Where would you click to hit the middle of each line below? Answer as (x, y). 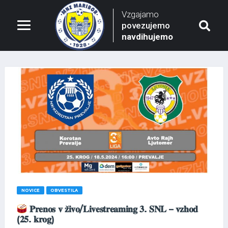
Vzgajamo (140, 14)
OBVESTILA (64, 191)
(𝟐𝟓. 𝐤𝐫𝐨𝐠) (36, 219)
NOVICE (30, 191)
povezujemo (146, 25)
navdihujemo (147, 37)
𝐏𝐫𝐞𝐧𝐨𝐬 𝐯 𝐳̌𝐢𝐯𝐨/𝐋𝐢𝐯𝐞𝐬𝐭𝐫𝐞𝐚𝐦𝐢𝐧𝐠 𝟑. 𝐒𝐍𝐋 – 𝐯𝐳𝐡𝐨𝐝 (113, 209)
